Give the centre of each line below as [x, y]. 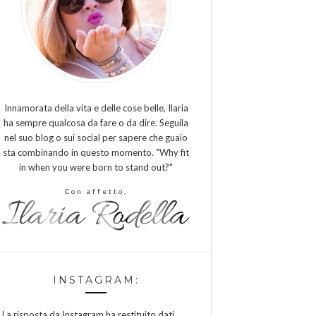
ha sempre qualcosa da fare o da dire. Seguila [96, 123]
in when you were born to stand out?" [96, 167]
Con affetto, [96, 191]
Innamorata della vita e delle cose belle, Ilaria [96, 108]
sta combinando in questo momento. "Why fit [96, 152]
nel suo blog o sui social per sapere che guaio [96, 138]
